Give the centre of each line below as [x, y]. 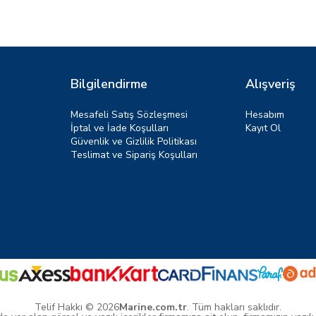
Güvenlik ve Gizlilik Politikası [134, 141]
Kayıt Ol [263, 128]
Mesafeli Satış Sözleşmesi [129, 115]
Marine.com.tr [153, 307]
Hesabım [265, 115]
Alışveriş [271, 84]
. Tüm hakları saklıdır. [234, 307]
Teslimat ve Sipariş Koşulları [134, 155]
